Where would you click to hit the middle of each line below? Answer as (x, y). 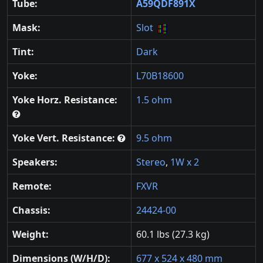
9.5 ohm (154, 138)
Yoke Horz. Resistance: (65, 100)
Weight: (31, 235)
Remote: (32, 186)
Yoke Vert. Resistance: (65, 138)
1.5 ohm (154, 100)
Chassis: (31, 210)
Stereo (151, 162)
